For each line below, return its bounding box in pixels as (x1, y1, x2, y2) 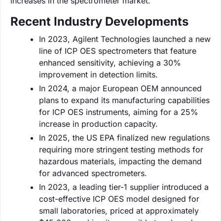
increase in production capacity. (39, 118, 158, 129)
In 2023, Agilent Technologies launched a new (39, 34, 211, 44)
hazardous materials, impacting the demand (39, 156, 202, 166)
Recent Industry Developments (10, 14, 188, 29)
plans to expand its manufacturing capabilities (39, 95, 210, 105)
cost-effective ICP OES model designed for (39, 193, 199, 204)
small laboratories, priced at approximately (39, 205, 199, 216)
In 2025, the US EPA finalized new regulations (39, 132, 210, 143)
